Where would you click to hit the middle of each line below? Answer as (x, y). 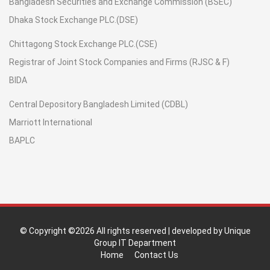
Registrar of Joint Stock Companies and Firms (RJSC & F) (119, 62)
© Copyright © (47, 231)
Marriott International (51, 122)
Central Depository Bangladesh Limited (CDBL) (99, 104)
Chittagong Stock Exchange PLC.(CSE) (83, 44)
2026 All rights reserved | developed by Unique (163, 231)
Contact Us (156, 255)
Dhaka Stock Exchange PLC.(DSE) (74, 20)
